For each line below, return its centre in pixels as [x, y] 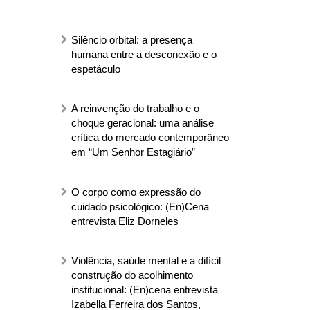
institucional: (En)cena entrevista [144, 290]
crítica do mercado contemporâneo [150, 138]
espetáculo [95, 69]
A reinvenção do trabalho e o [135, 109]
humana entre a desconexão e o [144, 54]
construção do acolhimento [132, 275]
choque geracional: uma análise [142, 123]
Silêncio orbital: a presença [131, 39]
